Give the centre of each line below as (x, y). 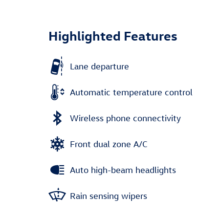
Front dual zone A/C (109, 144)
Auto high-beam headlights (123, 170)
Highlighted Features (113, 35)
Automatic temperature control (131, 92)
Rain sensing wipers (109, 196)
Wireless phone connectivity (125, 118)
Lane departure (99, 66)
